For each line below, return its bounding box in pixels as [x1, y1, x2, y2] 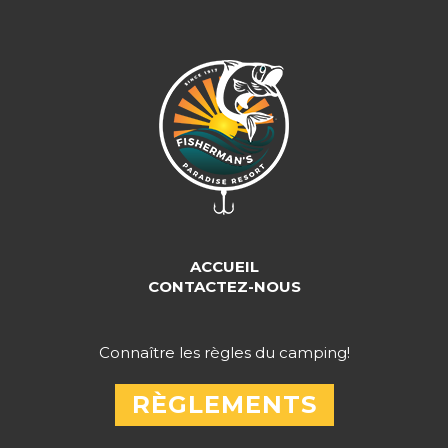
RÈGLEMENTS [131, 390, 317, 419]
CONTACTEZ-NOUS [147, 277, 301, 296]
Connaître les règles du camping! [98, 343, 350, 362]
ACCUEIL [189, 257, 259, 276]
